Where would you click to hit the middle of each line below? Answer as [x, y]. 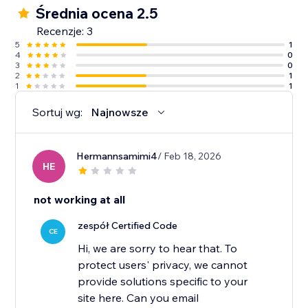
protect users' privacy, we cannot [163, 265]
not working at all [80, 200]
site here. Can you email [139, 298]
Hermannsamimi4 [117, 156]
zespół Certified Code [128, 226]
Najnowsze [120, 112]
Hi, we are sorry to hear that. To [158, 249]
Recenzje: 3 [65, 31]
